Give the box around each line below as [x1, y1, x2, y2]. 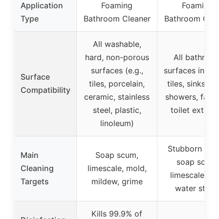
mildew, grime [91, 176, 143, 187]
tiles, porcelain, [89, 79, 145, 89]
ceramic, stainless [84, 92, 150, 102]
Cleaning [21, 163, 54, 174]
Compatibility [21, 85, 70, 95]
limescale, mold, [87, 163, 147, 174]
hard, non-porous [85, 52, 149, 63]
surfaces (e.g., [90, 66, 143, 76]
